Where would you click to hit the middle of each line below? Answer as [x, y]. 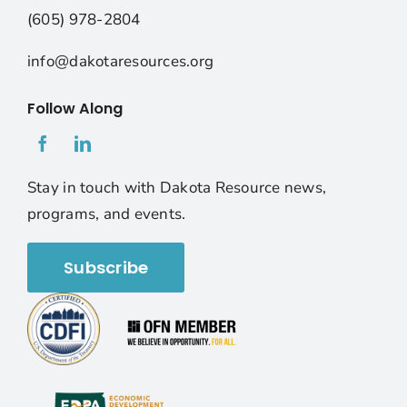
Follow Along [74, 109]
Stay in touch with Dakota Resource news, [177, 188]
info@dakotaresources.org [120, 62]
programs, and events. [106, 214]
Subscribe [106, 268]
